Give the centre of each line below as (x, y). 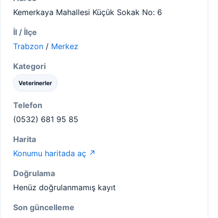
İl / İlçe (25, 32)
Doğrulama (34, 173)
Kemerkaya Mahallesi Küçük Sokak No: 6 (88, 12)
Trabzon (28, 46)
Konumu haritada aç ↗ (54, 153)
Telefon (28, 105)
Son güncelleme (44, 207)
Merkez (65, 46)
